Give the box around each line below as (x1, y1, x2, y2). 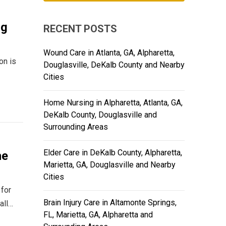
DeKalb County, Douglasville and (43, 110, 157, 120)
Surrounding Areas (43, 122, 108, 132)
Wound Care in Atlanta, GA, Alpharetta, (43, 48, 175, 58)
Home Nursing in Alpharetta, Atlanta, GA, (43, 98, 183, 108)
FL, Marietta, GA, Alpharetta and (43, 210, 153, 220)
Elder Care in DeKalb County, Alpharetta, (43, 148, 182, 158)
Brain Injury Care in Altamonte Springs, (43, 198, 177, 208)
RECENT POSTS (43, 23, 117, 35)
